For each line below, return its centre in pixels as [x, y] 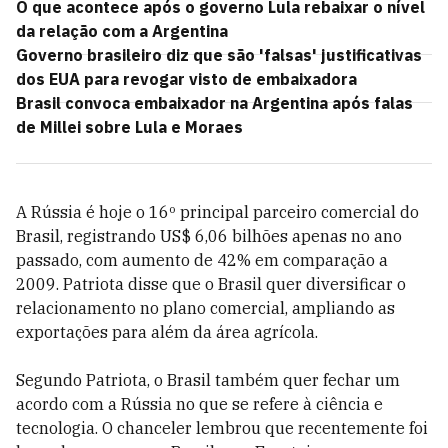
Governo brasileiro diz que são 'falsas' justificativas [219, 55]
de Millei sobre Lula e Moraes [129, 127]
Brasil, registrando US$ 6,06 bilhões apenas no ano [209, 236]
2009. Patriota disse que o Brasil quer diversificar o [211, 284]
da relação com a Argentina [122, 31]
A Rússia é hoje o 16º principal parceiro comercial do [217, 212]
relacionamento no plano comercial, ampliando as [205, 308]
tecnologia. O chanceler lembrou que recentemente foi [222, 428]
